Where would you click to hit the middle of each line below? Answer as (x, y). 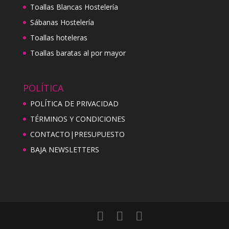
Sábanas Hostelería (62, 22)
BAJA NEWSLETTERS (64, 150)
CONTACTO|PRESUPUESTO (77, 134)
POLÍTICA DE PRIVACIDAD (74, 104)
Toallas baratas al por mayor (78, 53)
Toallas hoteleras (59, 38)
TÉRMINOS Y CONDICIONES (77, 119)
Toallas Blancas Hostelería (74, 7)
